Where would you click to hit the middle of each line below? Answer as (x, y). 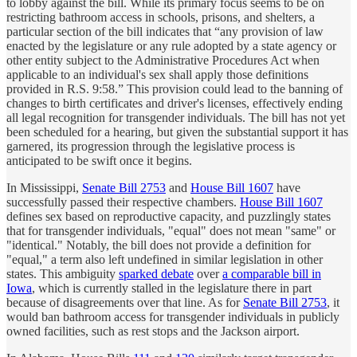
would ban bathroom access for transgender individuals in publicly (173, 316)
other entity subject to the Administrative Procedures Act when (163, 60)
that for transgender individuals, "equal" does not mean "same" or (171, 230)
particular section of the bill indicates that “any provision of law (165, 31)
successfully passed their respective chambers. (123, 202)
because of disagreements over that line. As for (125, 302)
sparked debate (156, 273)
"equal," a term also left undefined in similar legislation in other (165, 259)
